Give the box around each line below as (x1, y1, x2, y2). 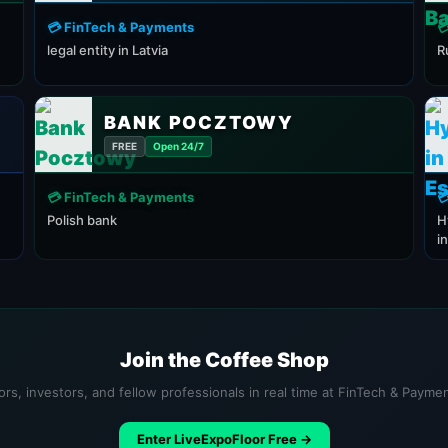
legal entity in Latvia (47, 42, 168, 58)
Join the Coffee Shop (119, 348, 329, 372)
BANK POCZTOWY (103, 111, 295, 133)
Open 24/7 (152, 139, 204, 152)
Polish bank (47, 212, 117, 228)
